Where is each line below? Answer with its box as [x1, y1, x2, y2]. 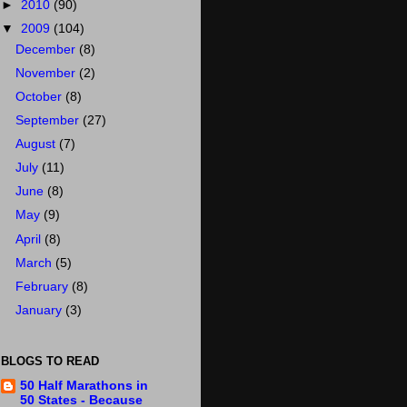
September [15, 113, 84, 127]
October [15, 89, 66, 104]
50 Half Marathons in [20, 378, 148, 392]
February [15, 279, 73, 293]
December [15, 42, 80, 56]
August [15, 137, 60, 151]
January [15, 303, 66, 317]
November [15, 65, 80, 80]
